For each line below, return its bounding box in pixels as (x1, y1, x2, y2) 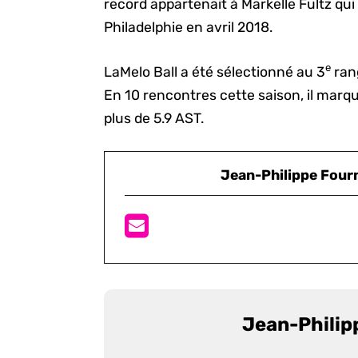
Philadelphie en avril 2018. (104, 19, 273, 36)
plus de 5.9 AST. (104, 109, 205, 126)
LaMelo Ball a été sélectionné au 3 (104, 63, 326, 80)
